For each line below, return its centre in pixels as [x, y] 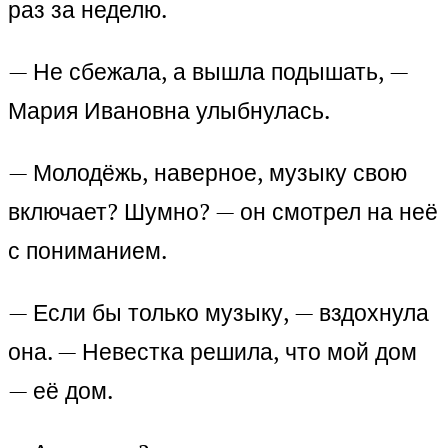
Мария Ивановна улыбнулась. [169, 111]
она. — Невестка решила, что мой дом [212, 352]
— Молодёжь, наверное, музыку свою [207, 173]
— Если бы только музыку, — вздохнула [218, 313]
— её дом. [60, 391]
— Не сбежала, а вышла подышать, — [208, 72]
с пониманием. [87, 251]
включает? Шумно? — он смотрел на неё [223, 212]
